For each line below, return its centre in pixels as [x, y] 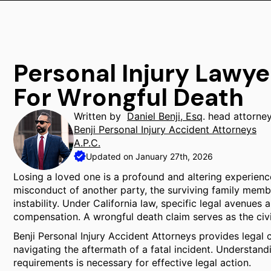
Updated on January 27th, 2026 [149, 156]
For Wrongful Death [129, 97]
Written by [100, 116]
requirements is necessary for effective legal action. [132, 263]
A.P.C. [87, 143]
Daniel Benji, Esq [165, 116]
